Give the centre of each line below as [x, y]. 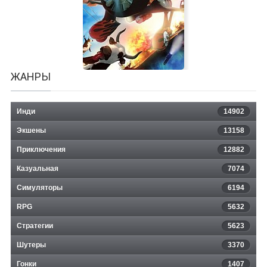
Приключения [41, 150]
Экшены [31, 131]
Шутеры [31, 245]
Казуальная [38, 169]
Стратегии [35, 226]
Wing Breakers [133, 173]
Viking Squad [133, 12]
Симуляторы [40, 188]
